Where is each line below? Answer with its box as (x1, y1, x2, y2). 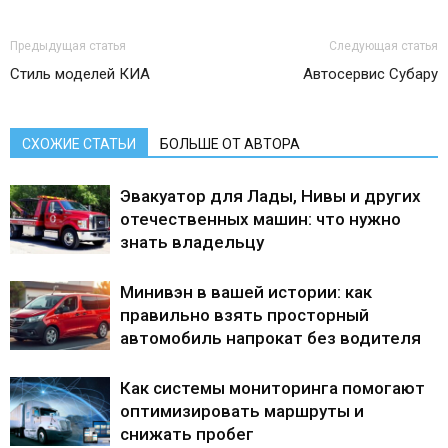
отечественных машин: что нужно (120, 209, 401, 230)
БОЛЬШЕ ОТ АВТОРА (160, 136, 300, 153)
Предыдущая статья (10, 39, 126, 54)
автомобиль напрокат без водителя (120, 328, 421, 349)
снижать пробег (120, 424, 254, 445)
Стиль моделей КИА (10, 65, 150, 84)
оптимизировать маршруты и (120, 401, 364, 422)
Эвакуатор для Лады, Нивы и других (120, 186, 421, 207)
